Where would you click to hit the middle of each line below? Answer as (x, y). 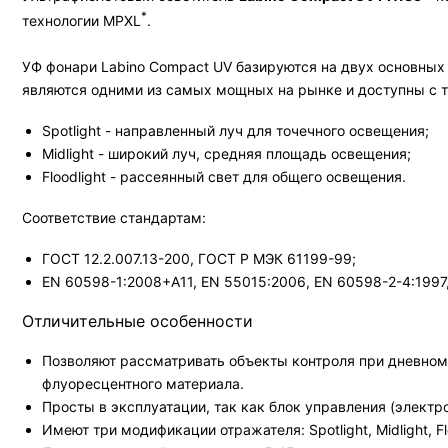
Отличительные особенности (137, 320)
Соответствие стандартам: (114, 217)
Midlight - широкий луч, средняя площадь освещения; (226, 153)
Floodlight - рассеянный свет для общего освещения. (224, 176)
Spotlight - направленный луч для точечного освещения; (235, 130)
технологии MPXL (81, 20)
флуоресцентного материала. (143, 383)
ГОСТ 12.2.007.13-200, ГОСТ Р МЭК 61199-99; (199, 258)
